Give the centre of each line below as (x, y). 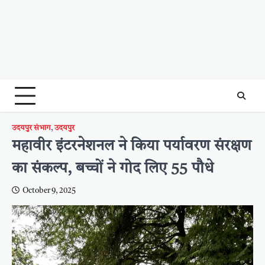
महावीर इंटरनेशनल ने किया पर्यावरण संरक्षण (132, 147)
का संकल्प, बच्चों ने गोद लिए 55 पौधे (113, 169)
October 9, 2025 (49, 191)
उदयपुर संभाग (31, 128)
